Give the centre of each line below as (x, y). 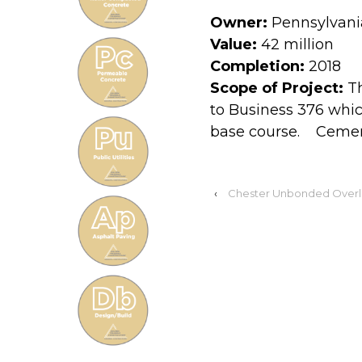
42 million (297, 44)
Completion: (257, 66)
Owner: (238, 22)
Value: (235, 44)
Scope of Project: (276, 88)
